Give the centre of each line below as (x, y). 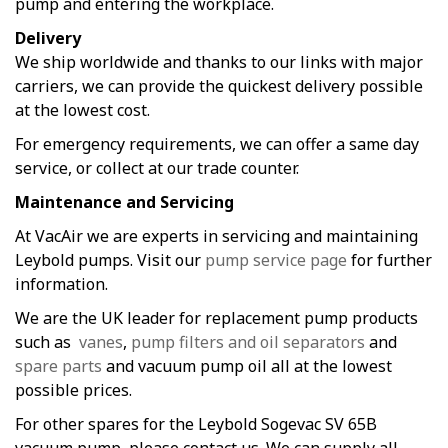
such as (47, 342)
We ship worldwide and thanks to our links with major (219, 62)
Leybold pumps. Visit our (110, 260)
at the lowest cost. (82, 110)
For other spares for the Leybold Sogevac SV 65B (196, 424)
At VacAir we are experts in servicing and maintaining (216, 236)
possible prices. (73, 390)
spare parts (58, 366)
